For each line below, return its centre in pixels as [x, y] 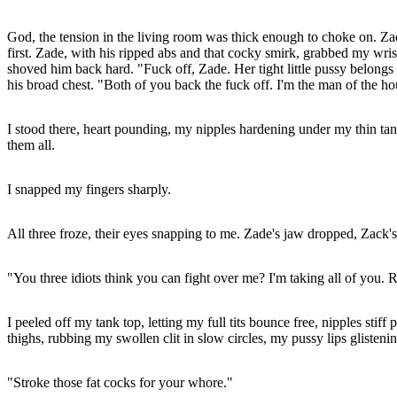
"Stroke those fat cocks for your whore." [120, 382]
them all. [31, 144]
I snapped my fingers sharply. [89, 189]
